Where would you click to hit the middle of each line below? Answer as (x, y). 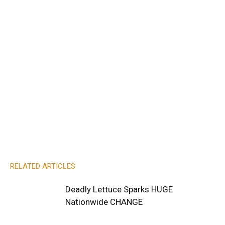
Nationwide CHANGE (104, 202)
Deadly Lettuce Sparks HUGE (119, 189)
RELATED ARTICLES (43, 166)
